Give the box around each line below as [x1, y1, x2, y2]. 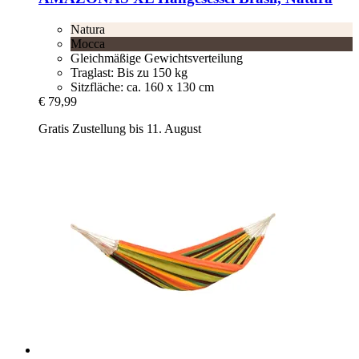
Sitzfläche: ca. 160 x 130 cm [71, 79, 214, 94]
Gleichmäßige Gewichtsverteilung [71, 50, 243, 65]
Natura [71, 22, 105, 36]
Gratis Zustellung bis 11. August [38, 121, 201, 135]
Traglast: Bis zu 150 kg [71, 65, 188, 79]
